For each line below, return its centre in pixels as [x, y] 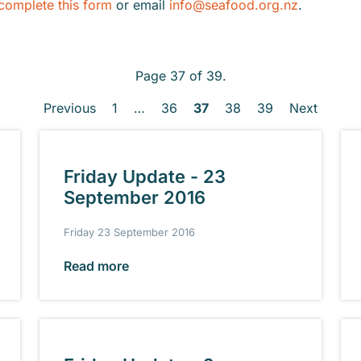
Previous [70, 108]
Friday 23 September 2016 [130, 232]
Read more [97, 266]
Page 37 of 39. [180, 76]
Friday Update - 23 [145, 176]
